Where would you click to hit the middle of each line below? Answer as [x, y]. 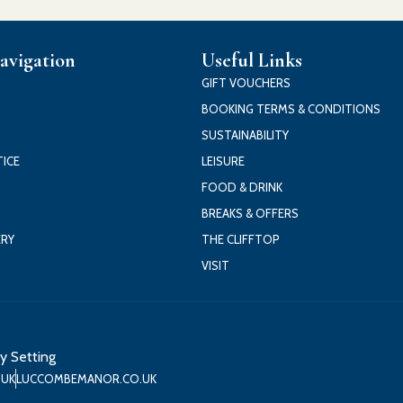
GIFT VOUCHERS [246, 82]
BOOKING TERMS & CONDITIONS [291, 108]
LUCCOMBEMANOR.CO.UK [86, 379]
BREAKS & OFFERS [250, 213]
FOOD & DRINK [242, 187]
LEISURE [223, 161]
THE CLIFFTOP [241, 239]
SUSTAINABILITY [245, 134]
